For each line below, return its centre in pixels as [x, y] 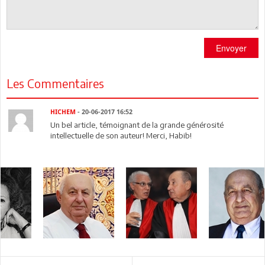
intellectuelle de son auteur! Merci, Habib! [121, 136]
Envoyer [231, 48]
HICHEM [63, 112]
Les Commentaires [55, 83]
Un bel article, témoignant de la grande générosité [137, 125]
